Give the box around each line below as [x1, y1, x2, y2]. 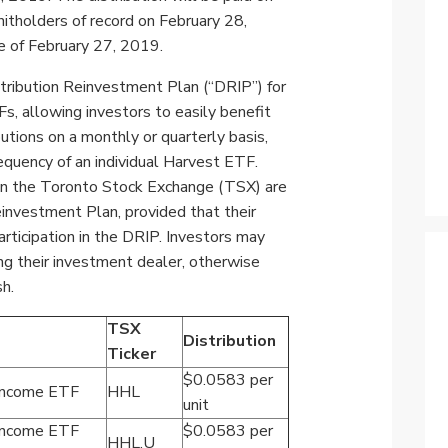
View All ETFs [239, 27, 339, 46]
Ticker [107, 343, 157, 366]
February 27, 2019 [28, 35, 161, 58]
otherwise [189, 251, 261, 274]
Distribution [183, 330, 277, 353]
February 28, [159, 10, 248, 33]
